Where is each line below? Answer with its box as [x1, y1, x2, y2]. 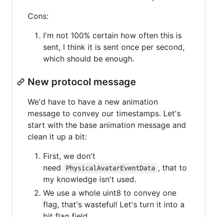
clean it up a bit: [28, 131, 87, 141]
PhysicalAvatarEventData [66, 164, 155, 172]
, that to [157, 162, 189, 172]
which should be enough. [43, 53, 134, 63]
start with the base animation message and [28, 120, 186, 130]
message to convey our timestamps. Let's [28, 108, 181, 118]
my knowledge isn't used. [43, 174, 136, 184]
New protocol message [28, 76, 136, 88]
